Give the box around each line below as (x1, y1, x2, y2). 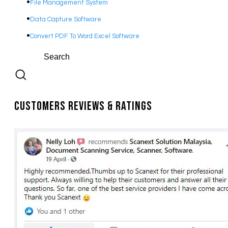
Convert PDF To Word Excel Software (30, 32, 139, 40)
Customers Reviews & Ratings (14, 98, 152, 113)
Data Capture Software (30, 15, 101, 23)
